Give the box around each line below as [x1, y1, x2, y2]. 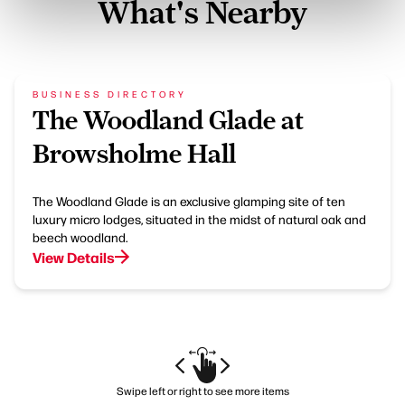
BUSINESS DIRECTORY [33, 88, 187, 100]
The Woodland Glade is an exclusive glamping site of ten [33, 193, 345, 210]
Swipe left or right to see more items [116, 383, 289, 399]
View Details [33, 247, 115, 268]
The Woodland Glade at [33, 105, 304, 136]
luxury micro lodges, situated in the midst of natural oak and [33, 211, 366, 228]
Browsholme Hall [33, 138, 236, 169]
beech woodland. [33, 229, 128, 246]
